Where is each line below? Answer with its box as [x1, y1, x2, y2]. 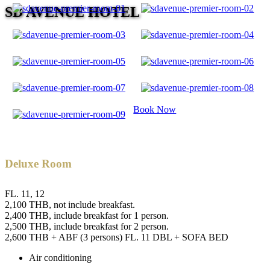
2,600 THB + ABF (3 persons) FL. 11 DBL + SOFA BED [5, 231, 228, 242]
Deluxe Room [5, 157, 72, 170]
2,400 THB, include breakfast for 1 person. [5, 210, 169, 221]
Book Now [133, 104, 177, 115]
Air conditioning [29, 252, 92, 263]
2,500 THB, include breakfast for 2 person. [5, 221, 169, 231]
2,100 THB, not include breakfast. [5, 199, 135, 210]
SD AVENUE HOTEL [5, 4, 140, 20]
